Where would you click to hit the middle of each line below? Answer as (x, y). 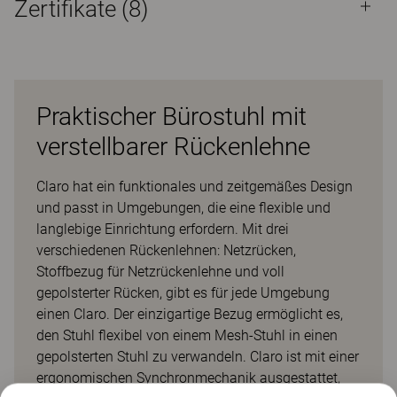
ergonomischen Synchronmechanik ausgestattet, (188, 378)
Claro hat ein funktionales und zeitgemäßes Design (195, 187)
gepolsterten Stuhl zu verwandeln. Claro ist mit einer (198, 357)
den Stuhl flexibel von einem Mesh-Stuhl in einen (187, 335)
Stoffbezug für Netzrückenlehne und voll (160, 272)
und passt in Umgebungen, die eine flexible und (183, 208)
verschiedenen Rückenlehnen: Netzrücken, (166, 250)
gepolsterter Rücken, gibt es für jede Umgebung (183, 293)
